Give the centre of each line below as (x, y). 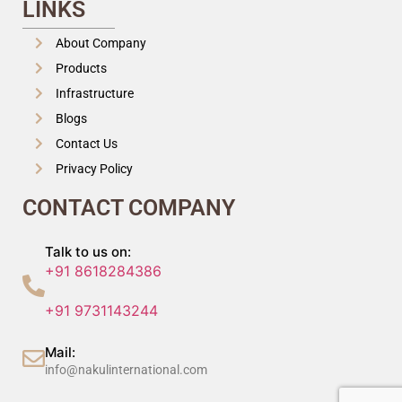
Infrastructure (94, 93)
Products (81, 68)
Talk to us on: (88, 251)
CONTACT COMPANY (129, 207)
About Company (100, 43)
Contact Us (86, 143)
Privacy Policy (94, 168)
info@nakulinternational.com (126, 370)
